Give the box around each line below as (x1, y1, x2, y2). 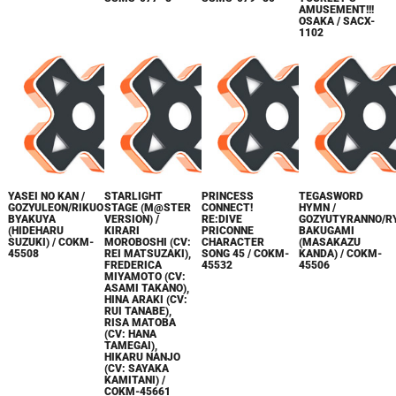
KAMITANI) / (104, 374, 166, 386)
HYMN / (299, 202, 337, 214)
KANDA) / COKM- (299, 247, 383, 260)
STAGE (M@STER (104, 202, 192, 214)
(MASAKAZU (299, 236, 362, 248)
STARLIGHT (104, 190, 164, 202)
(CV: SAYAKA (104, 362, 170, 375)
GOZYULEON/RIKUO (7, 202, 103, 214)
